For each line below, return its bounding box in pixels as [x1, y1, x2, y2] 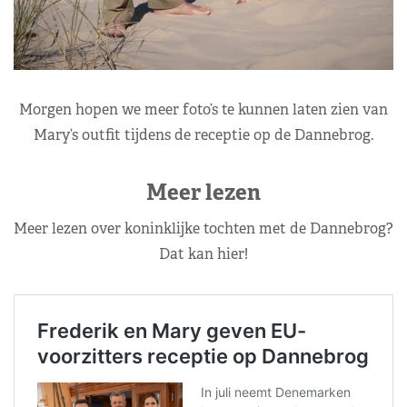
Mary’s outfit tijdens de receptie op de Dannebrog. [34, 124, 373, 144]
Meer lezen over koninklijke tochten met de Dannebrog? [14, 218, 393, 238]
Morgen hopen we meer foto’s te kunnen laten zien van [19, 99, 388, 119]
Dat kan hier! [159, 243, 248, 263]
